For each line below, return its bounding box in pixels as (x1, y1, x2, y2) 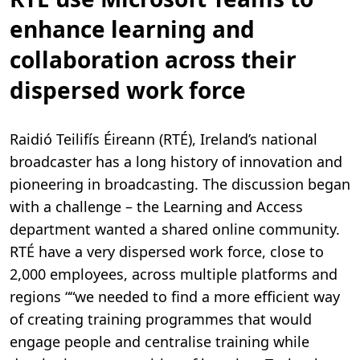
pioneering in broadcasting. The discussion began (10, 174, 350, 194)
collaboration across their (10, 43, 297, 75)
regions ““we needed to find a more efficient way (10, 286, 340, 306)
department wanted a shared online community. (10, 219, 340, 239)
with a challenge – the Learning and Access (10, 196, 303, 216)
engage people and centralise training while (10, 331, 309, 351)
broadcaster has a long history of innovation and (10, 151, 342, 171)
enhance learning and (10, 13, 255, 44)
